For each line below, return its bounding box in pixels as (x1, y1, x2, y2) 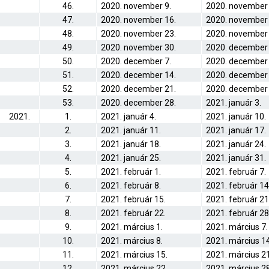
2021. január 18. (101, 139, 161, 149)
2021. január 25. (101, 153, 161, 163)
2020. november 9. (101, 1, 171, 11)
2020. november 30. (101, 43, 176, 52)
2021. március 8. (101, 236, 163, 246)
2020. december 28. (101, 98, 176, 107)
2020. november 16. (101, 15, 176, 25)
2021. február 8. (101, 181, 161, 190)
